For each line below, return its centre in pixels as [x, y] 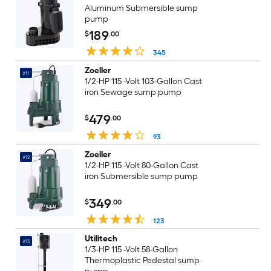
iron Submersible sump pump [141, 176]
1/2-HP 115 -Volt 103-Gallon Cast [143, 81]
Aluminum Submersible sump [141, 8]
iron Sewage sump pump [133, 92]
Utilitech [101, 239]
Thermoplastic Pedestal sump [142, 260]
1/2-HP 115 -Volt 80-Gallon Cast [142, 165]
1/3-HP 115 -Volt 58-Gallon [131, 250]
